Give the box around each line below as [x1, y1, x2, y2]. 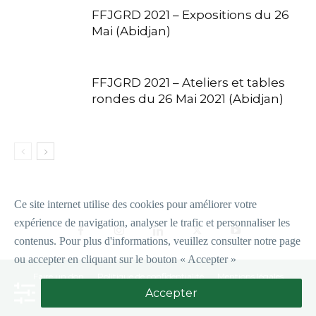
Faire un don [32, 271, 84, 282]
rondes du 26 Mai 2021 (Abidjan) [92, 92, 284, 107]
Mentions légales [217, 271, 284, 282]
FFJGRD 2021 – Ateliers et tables [92, 75, 285, 90]
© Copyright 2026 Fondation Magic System [68, 296, 248, 307]
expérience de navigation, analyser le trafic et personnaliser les [14, 217, 290, 229]
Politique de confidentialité [97, 271, 204, 282]
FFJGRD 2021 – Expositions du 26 [92, 8, 289, 23]
